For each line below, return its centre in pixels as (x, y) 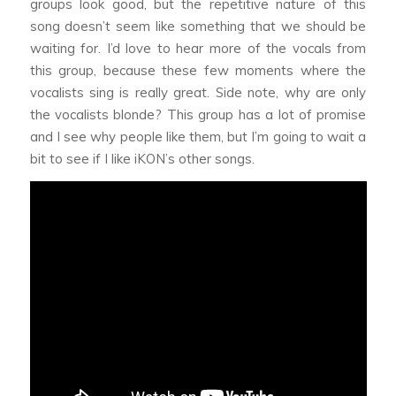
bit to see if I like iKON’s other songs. (142, 159)
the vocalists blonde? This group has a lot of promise (198, 115)
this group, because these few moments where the (198, 71)
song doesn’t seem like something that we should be (198, 27)
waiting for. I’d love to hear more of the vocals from (198, 49)
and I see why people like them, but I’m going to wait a (198, 137)
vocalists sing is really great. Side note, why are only (198, 93)
